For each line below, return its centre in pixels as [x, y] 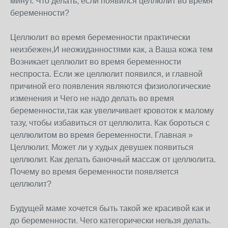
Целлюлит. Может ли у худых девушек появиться [102, 147]
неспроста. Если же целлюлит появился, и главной [106, 74]
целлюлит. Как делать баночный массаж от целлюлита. [113, 160]
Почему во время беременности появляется [94, 172]
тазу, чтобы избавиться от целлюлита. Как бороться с [110, 123]
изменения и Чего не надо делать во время [92, 98]
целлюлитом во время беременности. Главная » [102, 135]
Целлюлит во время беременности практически [100, 37]
